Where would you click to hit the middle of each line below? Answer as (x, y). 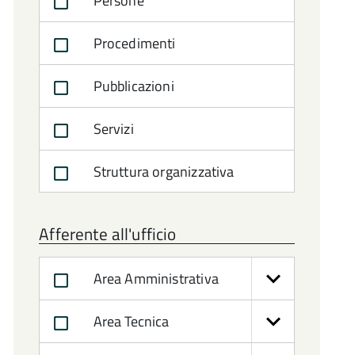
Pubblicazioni (132, 86)
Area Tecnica (130, 321)
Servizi (112, 129)
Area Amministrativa (154, 279)
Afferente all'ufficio (108, 234)
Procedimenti (133, 43)
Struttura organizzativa (162, 172)
